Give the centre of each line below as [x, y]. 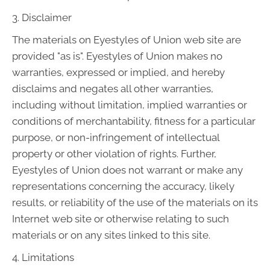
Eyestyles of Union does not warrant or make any [127, 170]
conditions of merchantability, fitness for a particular [134, 121]
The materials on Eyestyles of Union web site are [127, 40]
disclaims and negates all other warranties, [113, 89]
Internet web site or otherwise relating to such [121, 219]
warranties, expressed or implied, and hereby [118, 73]
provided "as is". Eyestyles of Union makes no [117, 56]
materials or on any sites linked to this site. [111, 235]
